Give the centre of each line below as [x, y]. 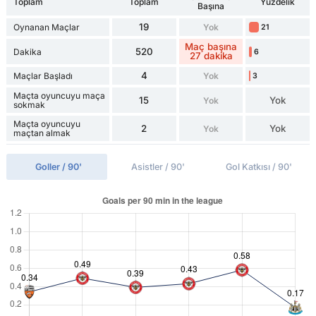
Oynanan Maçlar [46, 28]
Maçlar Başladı [43, 76]
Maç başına [211, 47]
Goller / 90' [59, 167]
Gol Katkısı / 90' [259, 167]
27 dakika [211, 56]
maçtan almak [42, 133]
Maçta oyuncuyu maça [59, 96]
